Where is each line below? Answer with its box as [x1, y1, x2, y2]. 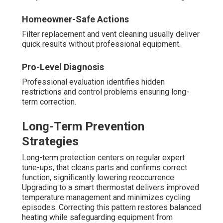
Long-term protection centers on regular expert [22, 153, 185, 163]
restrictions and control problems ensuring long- [22, 87, 189, 97]
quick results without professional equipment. [22, 39, 181, 49]
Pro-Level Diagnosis [22, 62, 104, 73]
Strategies [22, 134, 79, 149]
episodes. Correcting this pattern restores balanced [22, 203, 201, 213]
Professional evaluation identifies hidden [22, 77, 165, 87]
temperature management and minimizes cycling [22, 193, 190, 203]
